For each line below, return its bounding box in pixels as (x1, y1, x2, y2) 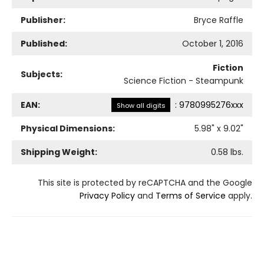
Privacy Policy (80, 189, 135, 202)
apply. (226, 189, 252, 202)
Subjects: (21, 68, 62, 80)
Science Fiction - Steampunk (124, 74, 243, 87)
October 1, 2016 (182, 37, 243, 49)
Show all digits (116, 100, 166, 110)
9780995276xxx (179, 98, 243, 111)
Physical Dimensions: (21, 122, 115, 134)
